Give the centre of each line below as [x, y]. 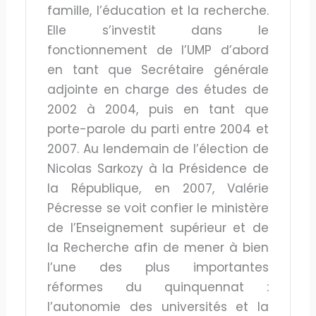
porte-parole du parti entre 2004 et [158, 129]
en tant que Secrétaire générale [158, 69]
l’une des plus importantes [158, 267]
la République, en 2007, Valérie [158, 188]
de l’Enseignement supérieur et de [158, 227]
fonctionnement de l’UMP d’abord [158, 50]
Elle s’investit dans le [158, 30]
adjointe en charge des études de [158, 89]
